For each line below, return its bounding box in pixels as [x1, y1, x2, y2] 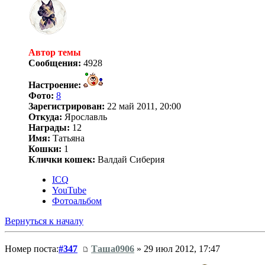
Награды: [28, 122, 70, 132]
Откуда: [28, 111, 62, 122]
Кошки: [28, 143, 62, 154]
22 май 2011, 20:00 [105, 101, 181, 111]
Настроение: [28, 79, 81, 90]
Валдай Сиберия [95, 154, 164, 164]
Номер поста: [5, 243, 59, 254]
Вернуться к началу [5, 215, 83, 226]
